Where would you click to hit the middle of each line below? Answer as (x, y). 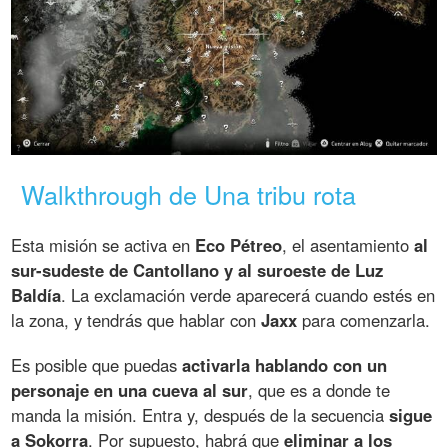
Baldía (36, 295)
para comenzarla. (364, 320)
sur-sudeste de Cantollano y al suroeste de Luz (197, 270)
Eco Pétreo (239, 245)
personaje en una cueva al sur (130, 390)
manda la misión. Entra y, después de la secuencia (200, 415)
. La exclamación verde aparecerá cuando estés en (248, 295)
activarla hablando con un (285, 365)
